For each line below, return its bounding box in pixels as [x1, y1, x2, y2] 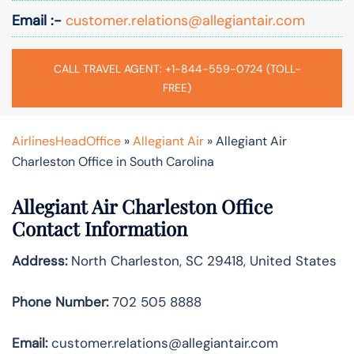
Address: [12, 251, 67, 269]
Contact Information [12, 215, 187, 241]
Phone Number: [12, 292, 108, 311]
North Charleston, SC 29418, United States [67, 251, 337, 269]
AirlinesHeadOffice [12, 132, 121, 149]
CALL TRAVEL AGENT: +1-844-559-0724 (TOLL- [53, 61, 301, 76]
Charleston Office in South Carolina [12, 153, 214, 170]
